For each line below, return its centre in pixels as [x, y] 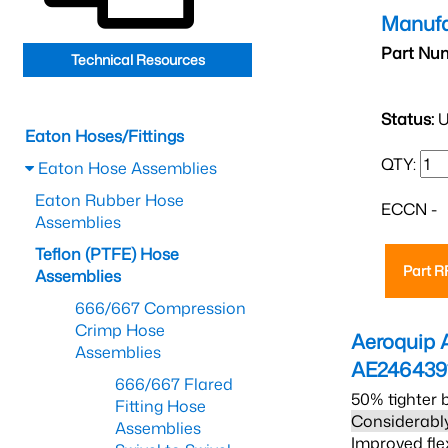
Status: [407, 119]
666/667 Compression [160, 308]
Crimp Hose [120, 330]
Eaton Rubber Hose [109, 200]
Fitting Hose [160, 406]
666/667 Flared [174, 384]
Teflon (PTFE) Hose [107, 254]
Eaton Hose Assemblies [125, 168]
